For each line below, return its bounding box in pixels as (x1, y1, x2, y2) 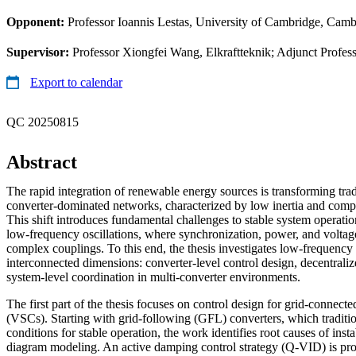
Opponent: (6, 14, 68, 29)
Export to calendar (30, 75, 122, 89)
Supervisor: (6, 44, 72, 59)
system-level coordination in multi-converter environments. (6, 269, 300, 284)
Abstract (6, 151, 77, 172)
